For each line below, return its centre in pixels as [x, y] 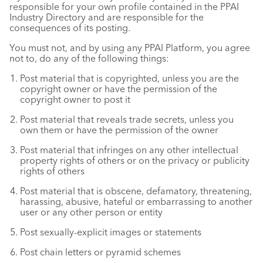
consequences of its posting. [70, 28]
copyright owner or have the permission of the [119, 89]
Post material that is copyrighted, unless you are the [129, 78]
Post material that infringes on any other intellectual [129, 150]
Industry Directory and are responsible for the [107, 17]
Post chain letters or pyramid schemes [100, 252]
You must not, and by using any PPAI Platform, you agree [130, 48]
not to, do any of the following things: [89, 58]
